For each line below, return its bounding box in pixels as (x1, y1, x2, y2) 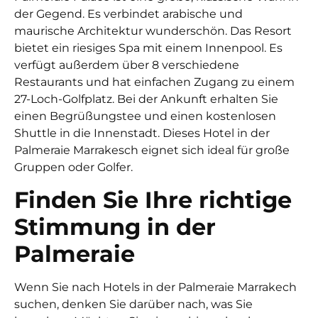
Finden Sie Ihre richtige (14, 185, 292, 214)
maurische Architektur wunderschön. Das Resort (14, 24, 292, 38)
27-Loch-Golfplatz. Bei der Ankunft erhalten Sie (14, 92, 278, 106)
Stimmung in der (14, 212, 216, 241)
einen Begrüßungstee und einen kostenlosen (14, 109, 276, 124)
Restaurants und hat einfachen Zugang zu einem (14, 75, 295, 89)
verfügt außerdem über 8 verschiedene (14, 58, 239, 72)
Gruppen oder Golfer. (14, 160, 133, 175)
